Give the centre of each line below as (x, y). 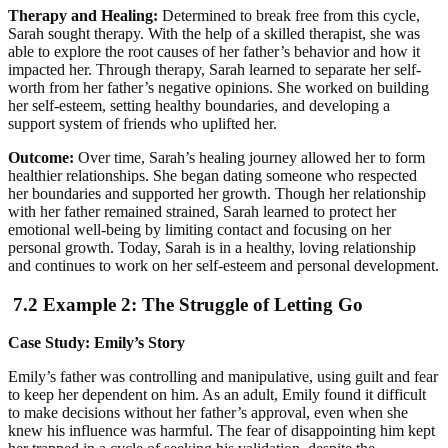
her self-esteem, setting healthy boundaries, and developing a (199, 105)
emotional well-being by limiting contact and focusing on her (199, 229)
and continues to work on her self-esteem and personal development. (223, 265)
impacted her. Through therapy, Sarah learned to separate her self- (214, 69)
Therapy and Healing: (83, 15)
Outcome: (41, 157)
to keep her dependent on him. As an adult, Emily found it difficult (217, 395)
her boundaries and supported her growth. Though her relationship (217, 193)
